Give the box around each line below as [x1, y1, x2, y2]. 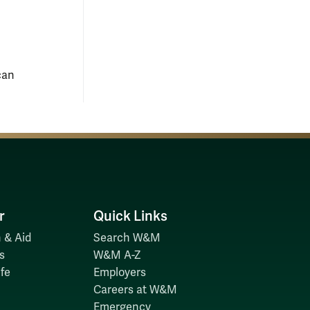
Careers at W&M [93, 282, 177, 297]
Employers [93, 265, 146, 280]
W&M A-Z [93, 248, 141, 262]
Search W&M [93, 230, 161, 245]
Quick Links [93, 207, 167, 225]
